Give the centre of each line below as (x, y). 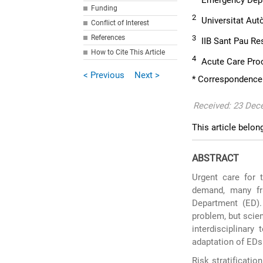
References (108, 38)
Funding (104, 8)
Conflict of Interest (120, 23)
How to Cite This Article (128, 52)
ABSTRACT (216, 158)
